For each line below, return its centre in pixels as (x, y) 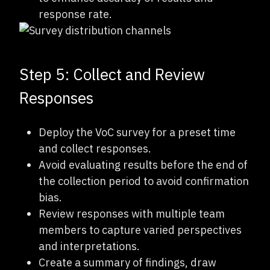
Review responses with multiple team (132, 213)
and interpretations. (89, 246)
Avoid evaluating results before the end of (143, 165)
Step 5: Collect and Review (112, 74)
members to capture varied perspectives (140, 230)
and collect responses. (95, 148)
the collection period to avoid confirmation (144, 181)
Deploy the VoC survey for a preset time (137, 132)
